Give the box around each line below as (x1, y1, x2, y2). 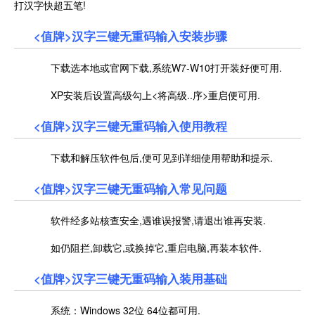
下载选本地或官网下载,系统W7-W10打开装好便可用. (34, 60, 282, 75)
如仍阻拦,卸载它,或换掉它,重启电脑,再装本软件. (34, 240, 262, 255)
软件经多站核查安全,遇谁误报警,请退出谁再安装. (34, 212, 266, 227)
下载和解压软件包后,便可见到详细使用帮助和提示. (34, 150, 273, 165)
